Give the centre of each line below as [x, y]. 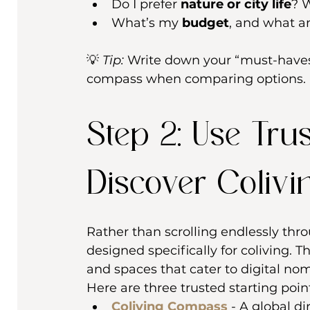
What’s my [147, 23]
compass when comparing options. [196, 79]
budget [206, 23]
